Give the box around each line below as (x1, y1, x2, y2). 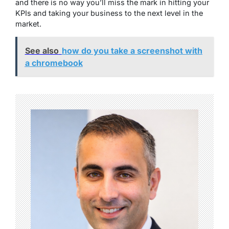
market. (15, 19, 43, 29)
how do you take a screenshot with (61, 45, 202, 56)
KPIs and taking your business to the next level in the (15, 9, 203, 18)
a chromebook (25, 57, 83, 68)
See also (25, 45, 59, 56)
